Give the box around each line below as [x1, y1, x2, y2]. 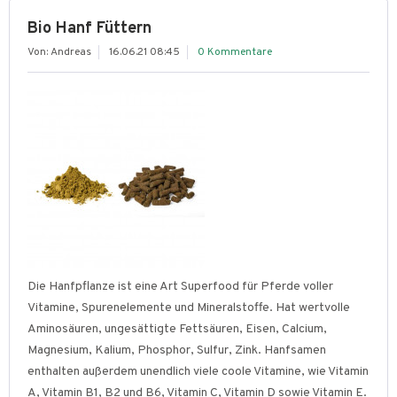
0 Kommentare [198, 45, 272, 59]
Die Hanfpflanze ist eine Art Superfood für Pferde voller [27, 279, 333, 294]
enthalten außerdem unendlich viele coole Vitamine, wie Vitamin [27, 364, 369, 379]
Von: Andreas [27, 45, 91, 59]
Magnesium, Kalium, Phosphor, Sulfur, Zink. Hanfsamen [27, 343, 326, 358]
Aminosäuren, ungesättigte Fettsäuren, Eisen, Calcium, [27, 322, 327, 337]
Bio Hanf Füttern [27, 19, 152, 39]
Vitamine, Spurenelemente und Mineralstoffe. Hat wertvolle [27, 300, 350, 315]
